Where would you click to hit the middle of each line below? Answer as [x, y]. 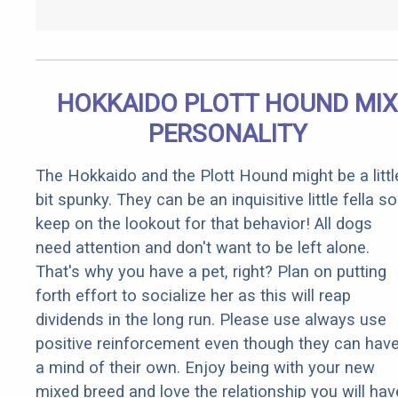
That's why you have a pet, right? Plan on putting [211, 272]
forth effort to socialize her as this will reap [193, 296]
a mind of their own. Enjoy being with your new [205, 368]
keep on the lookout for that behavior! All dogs [204, 224]
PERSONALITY [227, 134]
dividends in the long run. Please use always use [211, 320]
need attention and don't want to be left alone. [203, 248]
